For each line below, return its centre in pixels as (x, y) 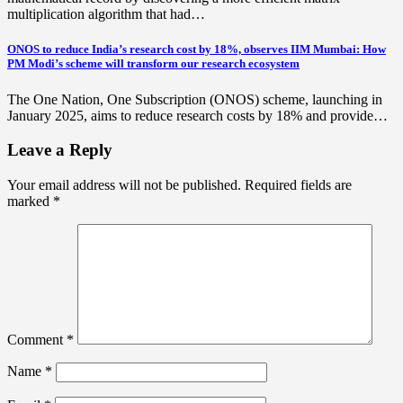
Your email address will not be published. (124, 185)
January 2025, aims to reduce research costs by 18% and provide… (197, 115)
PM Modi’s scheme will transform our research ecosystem (153, 64)
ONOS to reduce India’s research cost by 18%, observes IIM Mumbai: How (197, 49)
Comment (37, 340)
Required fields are (298, 185)
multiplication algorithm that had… (106, 14)
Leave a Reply (60, 150)
